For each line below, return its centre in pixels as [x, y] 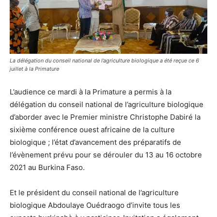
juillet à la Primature [34, 69]
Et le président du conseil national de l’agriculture [94, 193]
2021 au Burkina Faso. [47, 168]
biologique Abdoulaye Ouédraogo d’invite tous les [95, 205]
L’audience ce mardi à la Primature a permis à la [91, 92]
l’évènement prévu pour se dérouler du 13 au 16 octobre [106, 155]
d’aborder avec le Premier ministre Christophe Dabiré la [105, 117]
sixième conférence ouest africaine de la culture [92, 130]
